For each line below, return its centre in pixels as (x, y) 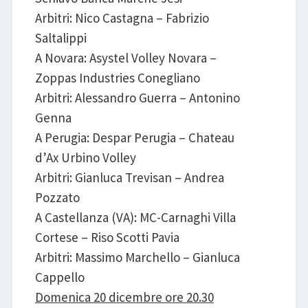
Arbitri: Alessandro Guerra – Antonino (137, 97)
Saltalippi (60, 37)
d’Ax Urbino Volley (85, 157)
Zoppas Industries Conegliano (117, 77)
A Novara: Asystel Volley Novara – (125, 57)
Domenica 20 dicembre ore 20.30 (124, 297)
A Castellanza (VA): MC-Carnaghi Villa (135, 217)
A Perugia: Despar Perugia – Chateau (134, 137)
